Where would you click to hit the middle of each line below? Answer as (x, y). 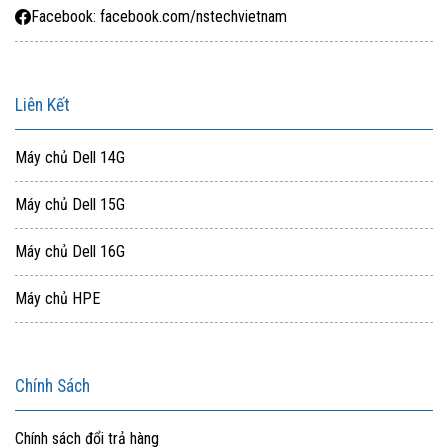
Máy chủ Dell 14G (70, 157)
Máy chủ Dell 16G (70, 251)
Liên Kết (42, 104)
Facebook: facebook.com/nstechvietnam (159, 17)
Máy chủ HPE (57, 298)
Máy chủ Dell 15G (70, 204)
